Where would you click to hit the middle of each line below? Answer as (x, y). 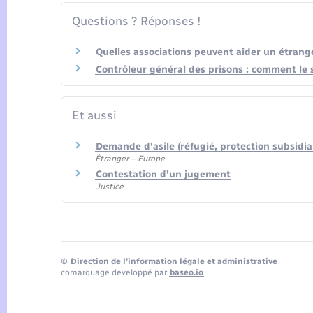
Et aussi (94, 116)
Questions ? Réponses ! (136, 21)
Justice (109, 187)
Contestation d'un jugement (163, 175)
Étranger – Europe (130, 158)
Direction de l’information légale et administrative (174, 261)
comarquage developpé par (115, 272)
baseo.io (187, 272)
